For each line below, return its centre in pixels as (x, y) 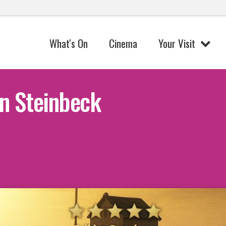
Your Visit (177, 43)
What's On (69, 43)
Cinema (123, 43)
